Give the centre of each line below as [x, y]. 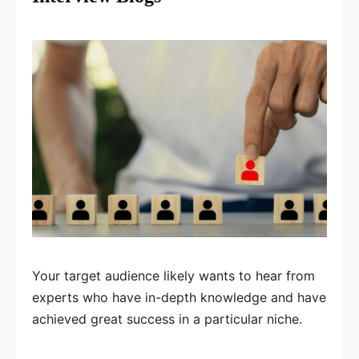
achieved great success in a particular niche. [167, 319]
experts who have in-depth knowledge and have [179, 298]
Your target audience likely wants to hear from [173, 276]
